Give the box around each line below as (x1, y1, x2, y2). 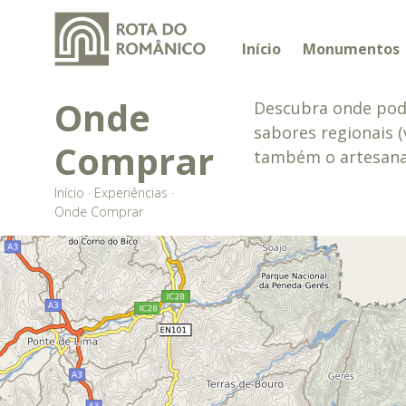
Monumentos (303, 39, 401, 59)
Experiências (94, 184, 168, 201)
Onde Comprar (54, 203, 143, 220)
